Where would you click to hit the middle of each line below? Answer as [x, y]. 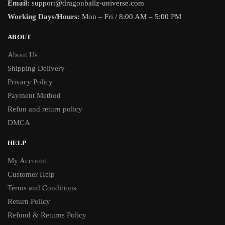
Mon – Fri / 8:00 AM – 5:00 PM [131, 17]
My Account [27, 161]
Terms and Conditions [42, 188]
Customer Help [31, 175]
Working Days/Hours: [44, 17]
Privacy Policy [30, 82]
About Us [23, 55]
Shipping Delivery [36, 69]
